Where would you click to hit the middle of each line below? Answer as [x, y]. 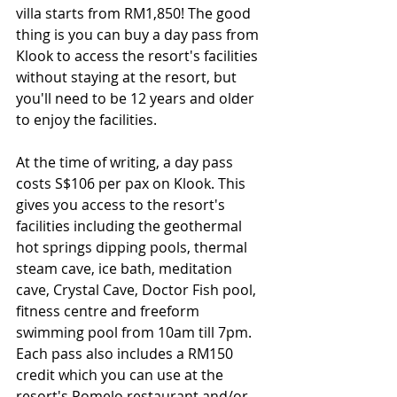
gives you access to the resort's [122, 204]
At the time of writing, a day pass [126, 162]
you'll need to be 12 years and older [137, 98]
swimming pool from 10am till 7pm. [136, 332]
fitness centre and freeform [109, 311]
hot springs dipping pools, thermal [133, 247]
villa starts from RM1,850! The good [135, 13]
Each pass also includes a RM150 [126, 353]
